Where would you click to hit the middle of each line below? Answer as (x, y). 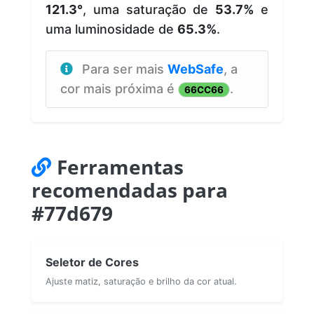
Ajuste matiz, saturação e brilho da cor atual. (141, 281)
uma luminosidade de (111, 29)
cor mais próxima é (119, 88)
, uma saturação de (149, 9)
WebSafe (196, 69)
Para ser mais (125, 69)
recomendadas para (130, 190)
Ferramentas (120, 166)
